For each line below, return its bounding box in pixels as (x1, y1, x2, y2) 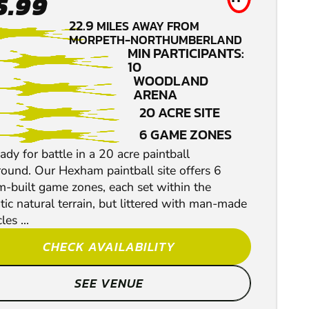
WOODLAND (133, 70, 209, 92)
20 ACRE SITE (139, 102, 220, 123)
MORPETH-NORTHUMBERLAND (69, 30, 243, 50)
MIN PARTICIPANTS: (127, 43, 244, 64)
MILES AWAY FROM (97, 17, 200, 36)
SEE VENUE (74, 274, 143, 293)
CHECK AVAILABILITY (43, 237, 175, 257)
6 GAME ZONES (139, 124, 232, 146)
